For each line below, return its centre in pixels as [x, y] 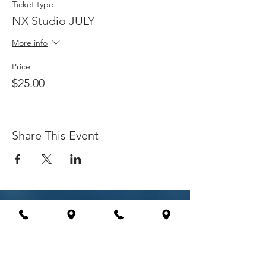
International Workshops [60, 233]
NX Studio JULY [53, 21]
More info [30, 43]
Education [32, 251]
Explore [31, 212]
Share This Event [55, 135]
